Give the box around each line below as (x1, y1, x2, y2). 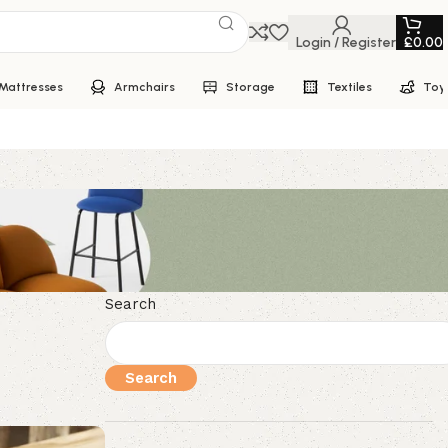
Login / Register (296, 33, 396, 51)
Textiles (326, 79, 372, 94)
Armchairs (114, 79, 175, 94)
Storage (226, 79, 275, 94)
